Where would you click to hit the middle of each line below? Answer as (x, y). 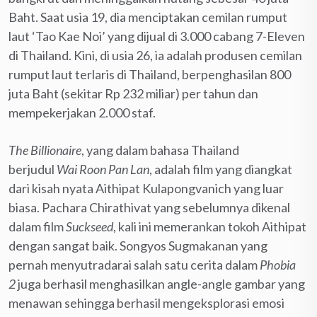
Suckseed (90, 226)
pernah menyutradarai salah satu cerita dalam (134, 264)
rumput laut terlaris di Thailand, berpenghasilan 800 (150, 74)
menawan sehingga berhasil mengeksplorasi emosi (146, 302)
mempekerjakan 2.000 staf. (82, 112)
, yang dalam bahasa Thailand (160, 150)
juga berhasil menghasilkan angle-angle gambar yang (160, 283)
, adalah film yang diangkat (221, 169)
